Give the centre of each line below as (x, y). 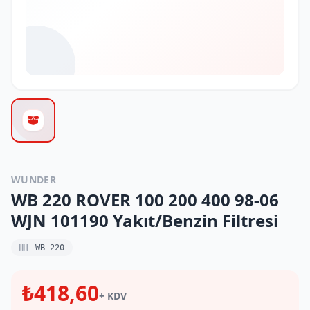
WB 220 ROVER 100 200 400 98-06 (145, 200)
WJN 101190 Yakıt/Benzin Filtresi (145, 220)
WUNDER (34, 180)
